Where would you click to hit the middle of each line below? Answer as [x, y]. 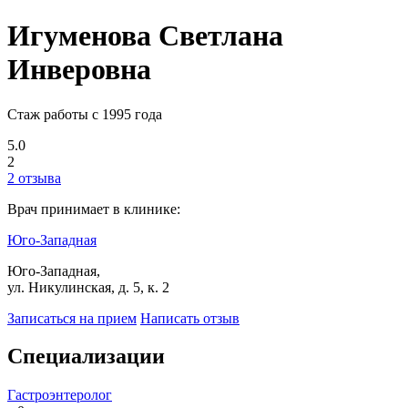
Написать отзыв [190, 318]
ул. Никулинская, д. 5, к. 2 [88, 287]
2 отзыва [34, 178]
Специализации [86, 357]
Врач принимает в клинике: [94, 209]
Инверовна [79, 70]
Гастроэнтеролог [60, 395]
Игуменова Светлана [145, 36]
